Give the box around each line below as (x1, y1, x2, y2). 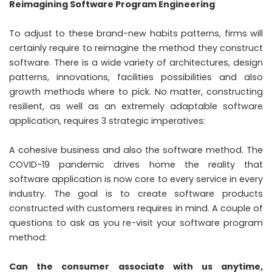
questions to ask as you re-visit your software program (9, 216, 263, 229)
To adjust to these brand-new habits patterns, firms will (9, 27, 263, 39)
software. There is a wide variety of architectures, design (9, 56, 263, 69)
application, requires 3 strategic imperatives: (9, 114, 205, 127)
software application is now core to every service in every (9, 172, 263, 185)
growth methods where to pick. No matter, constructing (9, 85, 263, 98)
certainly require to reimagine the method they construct (9, 41, 263, 54)
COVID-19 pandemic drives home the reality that (9, 158, 263, 171)
